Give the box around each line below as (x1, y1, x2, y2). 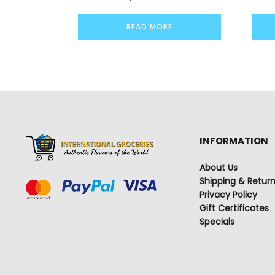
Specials (199, 215, 235, 228)
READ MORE (126, 21, 172, 32)
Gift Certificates (199, 202, 269, 215)
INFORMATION (199, 134, 269, 148)
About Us (199, 161, 238, 174)
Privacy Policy (199, 188, 258, 201)
